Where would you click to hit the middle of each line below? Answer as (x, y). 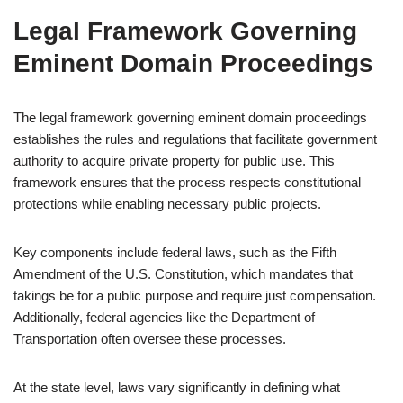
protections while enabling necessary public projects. (167, 204)
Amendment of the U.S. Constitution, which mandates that (183, 274)
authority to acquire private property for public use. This (174, 161)
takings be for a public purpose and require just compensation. (195, 296)
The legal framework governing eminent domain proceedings (190, 117)
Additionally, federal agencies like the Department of (164, 317)
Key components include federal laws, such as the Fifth (175, 252)
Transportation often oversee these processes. (150, 339)
